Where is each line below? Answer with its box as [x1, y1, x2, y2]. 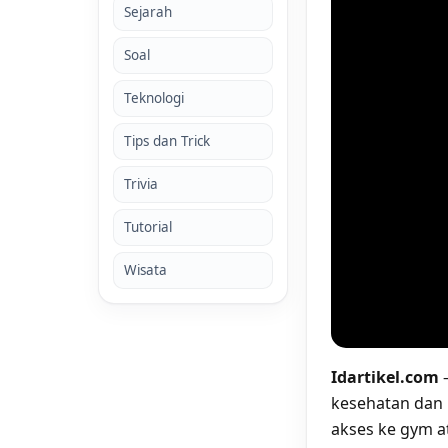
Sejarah [124, 3, 172, 21]
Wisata [124, 261, 167, 279]
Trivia [124, 175, 158, 193]
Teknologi [124, 89, 184, 107]
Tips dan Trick [124, 132, 210, 150]
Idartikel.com [331, 366, 439, 388]
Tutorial [124, 218, 172, 236]
